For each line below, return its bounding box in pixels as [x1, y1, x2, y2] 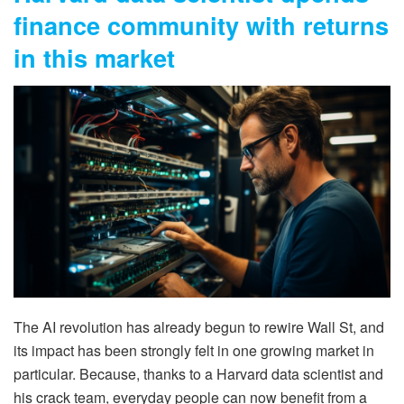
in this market [14, 39, 175, 75]
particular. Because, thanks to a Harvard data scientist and [14, 363, 383, 384]
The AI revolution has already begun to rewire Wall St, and [14, 316, 384, 337]
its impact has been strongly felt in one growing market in [14, 339, 374, 361]
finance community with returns [14, 6, 389, 42]
